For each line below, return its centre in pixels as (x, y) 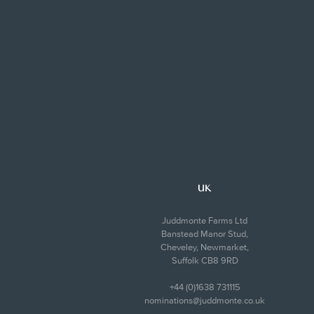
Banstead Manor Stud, (205, 234)
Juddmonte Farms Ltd (205, 220)
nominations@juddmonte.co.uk (205, 300)
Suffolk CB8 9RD (205, 260)
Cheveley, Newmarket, (205, 247)
